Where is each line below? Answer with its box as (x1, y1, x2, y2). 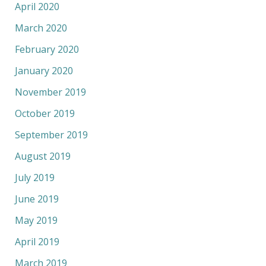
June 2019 (14, 192, 59, 205)
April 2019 (14, 235, 59, 248)
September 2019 (14, 128, 88, 141)
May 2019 (14, 213, 58, 227)
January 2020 (14, 64, 73, 77)
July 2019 (14, 170, 55, 184)
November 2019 (14, 85, 86, 99)
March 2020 (14, 21, 67, 34)
